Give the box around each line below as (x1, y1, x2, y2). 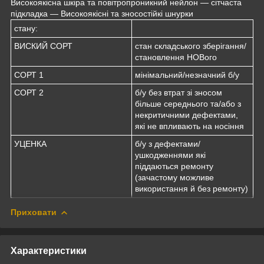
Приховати (11, 207, 57, 217)
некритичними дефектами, (135, 110, 238, 120)
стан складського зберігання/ (135, 41, 246, 51)
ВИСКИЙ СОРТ (14, 41, 72, 51)
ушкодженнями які (135, 150, 206, 160)
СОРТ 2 (14, 87, 44, 97)
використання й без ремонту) (135, 183, 248, 193)
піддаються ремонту (135, 161, 213, 171)
